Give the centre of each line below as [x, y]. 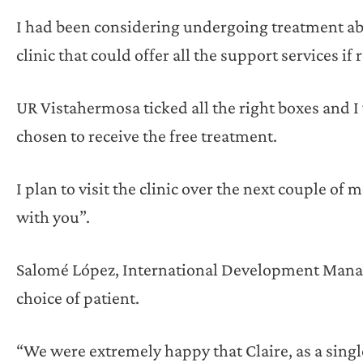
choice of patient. [78, 297]
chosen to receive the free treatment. [147, 135]
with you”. [53, 216]
